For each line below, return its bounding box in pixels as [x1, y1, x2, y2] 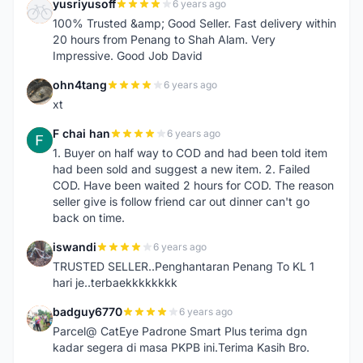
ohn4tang [53, 78, 107, 92]
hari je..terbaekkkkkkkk [53, 275, 177, 289]
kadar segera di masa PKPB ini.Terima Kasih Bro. [53, 340, 310, 354]
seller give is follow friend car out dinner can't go [53, 194, 310, 208]
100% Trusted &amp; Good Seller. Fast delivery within [53, 16, 336, 30]
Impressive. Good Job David [53, 49, 203, 62]
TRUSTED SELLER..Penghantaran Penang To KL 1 [53, 259, 314, 273]
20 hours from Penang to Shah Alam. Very [53, 32, 275, 46]
